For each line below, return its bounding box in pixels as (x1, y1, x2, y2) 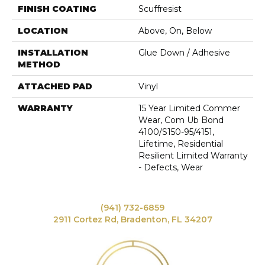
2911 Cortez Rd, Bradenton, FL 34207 (53, 214, 212, 225)
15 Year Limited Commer (138, 103, 240, 114)
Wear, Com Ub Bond (138, 115, 224, 126)
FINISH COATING (18, 4, 96, 15)
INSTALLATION (18, 47, 88, 59)
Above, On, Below (138, 25, 212, 37)
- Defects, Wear (138, 162, 203, 173)
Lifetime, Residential (138, 138, 223, 150)
